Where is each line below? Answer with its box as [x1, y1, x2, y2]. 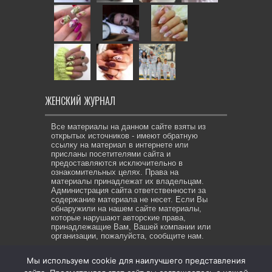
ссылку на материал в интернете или [51, 140, 188, 149]
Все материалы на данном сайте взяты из [51, 122, 206, 131]
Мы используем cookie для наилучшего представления [27, 256, 245, 265]
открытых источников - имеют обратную [51, 131, 198, 140]
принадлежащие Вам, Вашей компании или [51, 222, 211, 231]
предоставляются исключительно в [51, 158, 183, 168]
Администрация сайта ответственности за [51, 186, 206, 195]
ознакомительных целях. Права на [51, 168, 178, 177]
